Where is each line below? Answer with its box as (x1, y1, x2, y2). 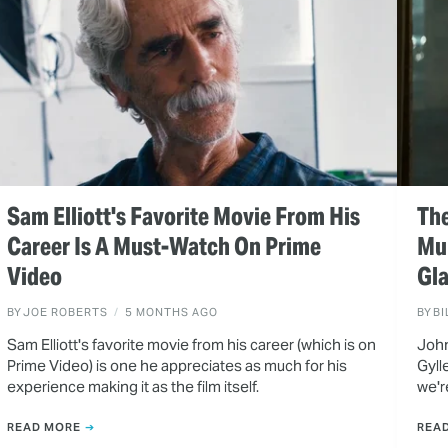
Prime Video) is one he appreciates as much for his (6, 356, 347, 376)
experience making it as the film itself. (6, 377, 259, 397)
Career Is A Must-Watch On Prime (6, 231, 321, 263)
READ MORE (6, 419, 81, 434)
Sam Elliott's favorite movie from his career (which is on (6, 335, 376, 355)
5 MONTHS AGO (124, 305, 218, 320)
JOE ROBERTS (22, 305, 108, 320)
